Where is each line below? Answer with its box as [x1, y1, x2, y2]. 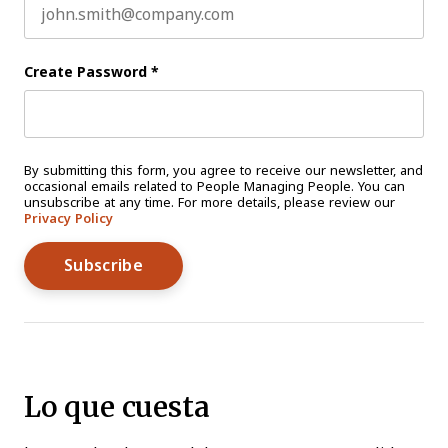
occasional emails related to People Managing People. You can [24, 178, 405, 194]
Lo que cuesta [24, 385, 210, 427]
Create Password [24, 63, 147, 80]
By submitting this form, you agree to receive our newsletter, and [24, 162, 423, 178]
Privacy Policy [24, 210, 113, 226]
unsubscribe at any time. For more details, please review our [24, 194, 395, 210]
